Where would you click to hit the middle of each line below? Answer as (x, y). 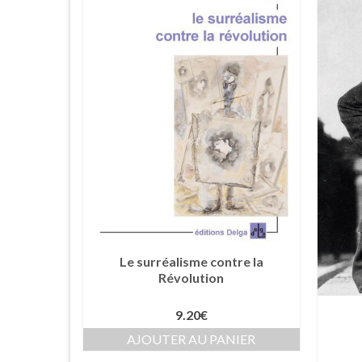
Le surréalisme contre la (191, 262)
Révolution (192, 278)
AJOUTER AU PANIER (192, 339)
